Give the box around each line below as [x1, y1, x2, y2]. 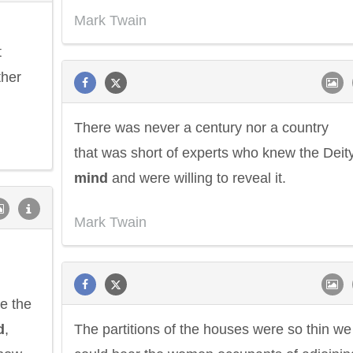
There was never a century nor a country [74, 120, 329, 136]
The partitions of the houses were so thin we [74, 321, 351, 337]
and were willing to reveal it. [108, 170, 286, 186]
